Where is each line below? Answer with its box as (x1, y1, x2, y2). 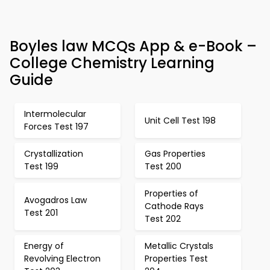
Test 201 (24, 206, 58, 219)
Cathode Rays (145, 200, 204, 212)
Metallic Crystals (145, 240, 213, 252)
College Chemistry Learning (10, 53, 215, 73)
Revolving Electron (24, 253, 101, 265)
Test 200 (145, 160, 181, 172)
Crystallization (24, 148, 83, 160)
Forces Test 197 (24, 121, 89, 133)
